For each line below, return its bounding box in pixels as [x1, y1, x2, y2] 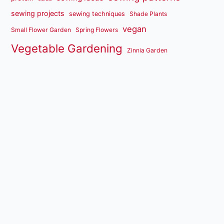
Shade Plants [129, 9, 167, 17]
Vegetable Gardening [11, 41, 123, 55]
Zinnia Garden [127, 46, 168, 54]
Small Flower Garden [11, 25, 71, 33]
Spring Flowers [75, 25, 118, 33]
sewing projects [11, 8, 65, 17]
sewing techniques [69, 9, 125, 17]
